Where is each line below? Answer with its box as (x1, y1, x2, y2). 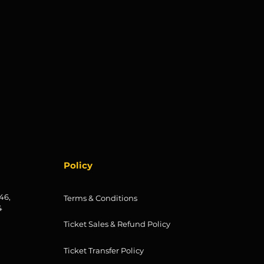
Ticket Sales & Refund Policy (64, 219, 170, 229)
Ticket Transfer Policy (64, 245, 144, 255)
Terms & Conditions (64, 193, 137, 203)
